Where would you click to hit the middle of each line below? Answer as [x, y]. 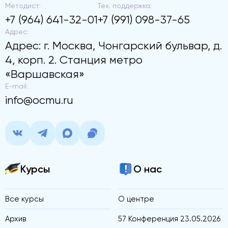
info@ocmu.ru [39, 100]
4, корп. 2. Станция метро [74, 60]
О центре [136, 199]
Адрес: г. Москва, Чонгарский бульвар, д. [113, 45]
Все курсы [24, 199]
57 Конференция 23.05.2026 [169, 219]
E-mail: [17, 86]
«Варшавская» [45, 74]
